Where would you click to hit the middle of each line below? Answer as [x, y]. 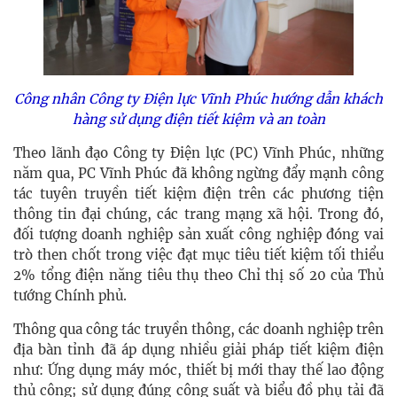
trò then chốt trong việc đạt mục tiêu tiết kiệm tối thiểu [198, 254]
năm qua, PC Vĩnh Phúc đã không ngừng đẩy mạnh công [198, 173]
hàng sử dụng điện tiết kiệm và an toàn [198, 119]
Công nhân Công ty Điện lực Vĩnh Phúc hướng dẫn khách [198, 98]
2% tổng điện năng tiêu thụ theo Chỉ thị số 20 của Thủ [198, 275]
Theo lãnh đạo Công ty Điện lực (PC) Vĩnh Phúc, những [198, 152]
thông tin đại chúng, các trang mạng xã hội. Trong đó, [198, 214]
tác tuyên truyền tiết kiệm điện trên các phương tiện [198, 193]
